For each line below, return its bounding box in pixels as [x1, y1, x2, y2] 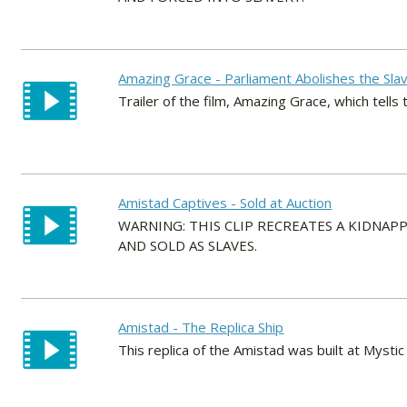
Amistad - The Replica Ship [118, 318, 284, 337]
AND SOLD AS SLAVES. [118, 236, 258, 255]
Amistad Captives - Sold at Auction [118, 194, 333, 213]
